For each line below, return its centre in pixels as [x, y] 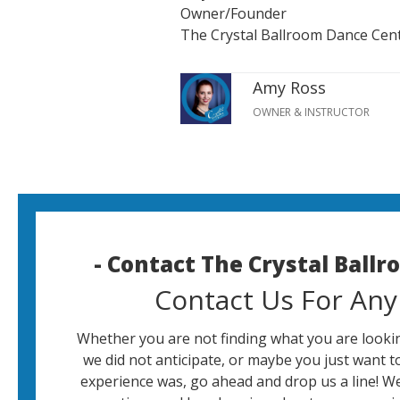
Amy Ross [289, 88]
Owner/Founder [233, 14]
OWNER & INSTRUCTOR [311, 112]
